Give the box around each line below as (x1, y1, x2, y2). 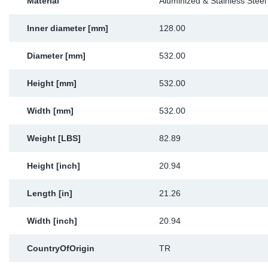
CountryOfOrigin (27, 243, 95, 253)
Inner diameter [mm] (27, 23, 108, 33)
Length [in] (27, 188, 72, 198)
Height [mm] (27, 78, 77, 88)
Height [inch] (27, 161, 80, 170)
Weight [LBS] (27, 133, 81, 143)
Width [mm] (27, 106, 74, 115)
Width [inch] (27, 216, 77, 226)
